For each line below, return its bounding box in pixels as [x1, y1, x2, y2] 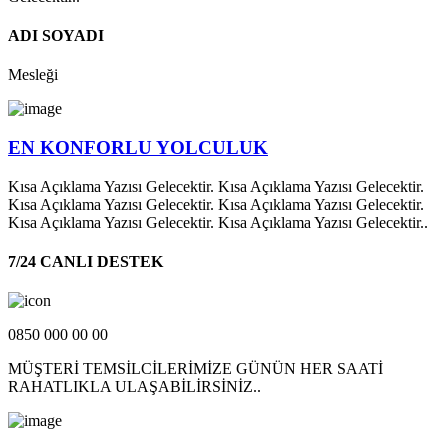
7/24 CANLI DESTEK [8, 253, 163, 271]
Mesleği [8, 66, 58, 84]
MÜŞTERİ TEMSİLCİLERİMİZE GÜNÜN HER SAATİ [8, 360, 383, 378]
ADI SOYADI [8, 27, 104, 45]
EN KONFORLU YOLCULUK [8, 137, 268, 159]
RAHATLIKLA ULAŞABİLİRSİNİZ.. [8, 378, 261, 396]
